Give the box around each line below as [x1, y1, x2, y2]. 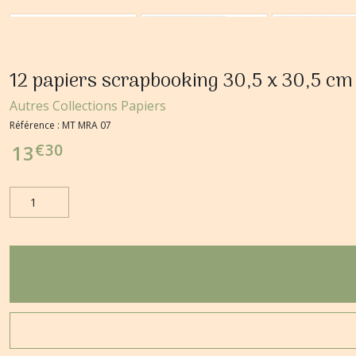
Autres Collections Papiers [10, 97, 166, 114]
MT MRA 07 [62, 118, 111, 132]
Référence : [10, 118, 62, 132]
